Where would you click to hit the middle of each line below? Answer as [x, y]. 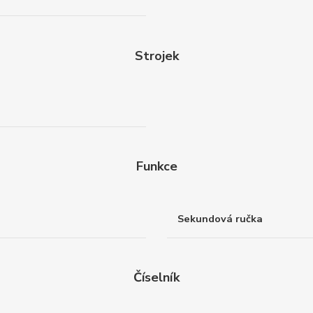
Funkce [156, 167]
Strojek [156, 56]
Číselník [156, 278]
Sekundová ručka [220, 218]
